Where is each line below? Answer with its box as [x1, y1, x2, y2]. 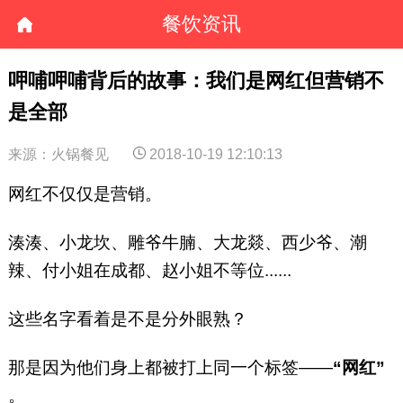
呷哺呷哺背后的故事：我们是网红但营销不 [7, 68, 384, 92]
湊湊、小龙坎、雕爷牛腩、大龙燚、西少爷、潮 [7, 233, 367, 253]
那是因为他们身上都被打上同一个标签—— [7, 358, 333, 378]
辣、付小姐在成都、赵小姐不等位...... [7, 261, 291, 281]
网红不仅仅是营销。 [7, 184, 162, 204]
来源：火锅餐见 [7, 146, 109, 162]
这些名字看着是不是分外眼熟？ [7, 309, 247, 329]
